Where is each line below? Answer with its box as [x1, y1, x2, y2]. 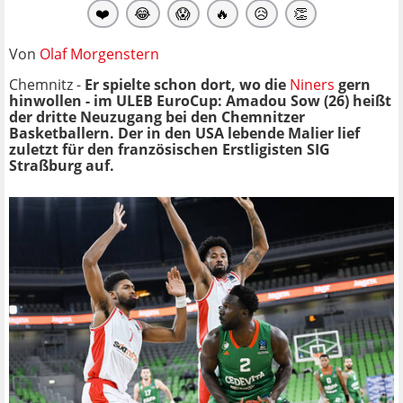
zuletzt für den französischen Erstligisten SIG [9, 139, 330, 159]
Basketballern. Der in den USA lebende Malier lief [9, 122, 360, 143]
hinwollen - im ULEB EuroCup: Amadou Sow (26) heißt [9, 90, 391, 111]
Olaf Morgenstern [40, 43, 159, 64]
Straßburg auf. [9, 155, 114, 175]
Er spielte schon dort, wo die [85, 74, 290, 94]
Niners [290, 74, 335, 94]
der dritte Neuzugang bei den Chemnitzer [9, 106, 305, 127]
